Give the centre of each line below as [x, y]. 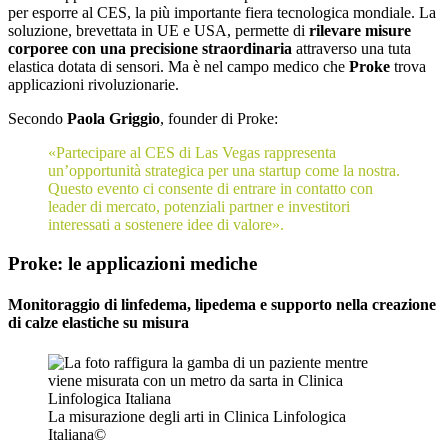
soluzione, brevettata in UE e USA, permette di [158, 31]
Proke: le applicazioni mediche [132, 264]
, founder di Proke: [219, 119]
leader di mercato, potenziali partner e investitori [199, 207]
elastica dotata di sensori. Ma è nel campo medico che [178, 67]
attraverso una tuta [353, 49]
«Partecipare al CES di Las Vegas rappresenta [192, 153]
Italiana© [77, 434]
